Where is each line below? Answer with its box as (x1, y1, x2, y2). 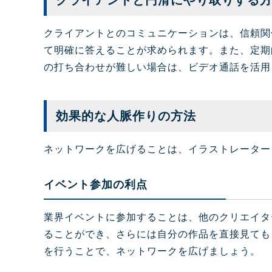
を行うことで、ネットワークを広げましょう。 (44, 246, 260, 257)
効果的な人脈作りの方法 (56, 109, 196, 123)
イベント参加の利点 (44, 178, 148, 191)
